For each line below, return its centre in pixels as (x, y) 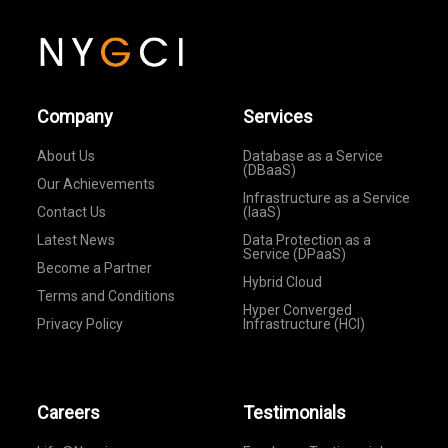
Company (75, 116)
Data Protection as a (306, 239)
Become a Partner (95, 267)
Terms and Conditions (106, 295)
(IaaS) (261, 211)
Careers (69, 412)
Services (277, 116)
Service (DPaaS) (294, 253)
